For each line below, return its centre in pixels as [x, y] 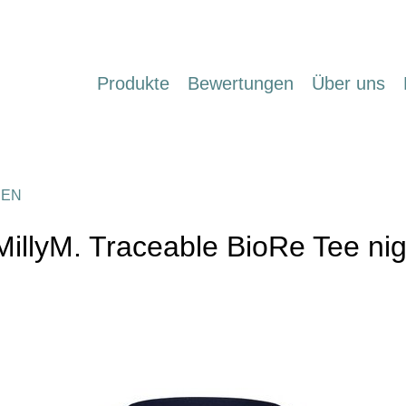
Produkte [133, 84]
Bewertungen [241, 84]
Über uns [348, 84]
